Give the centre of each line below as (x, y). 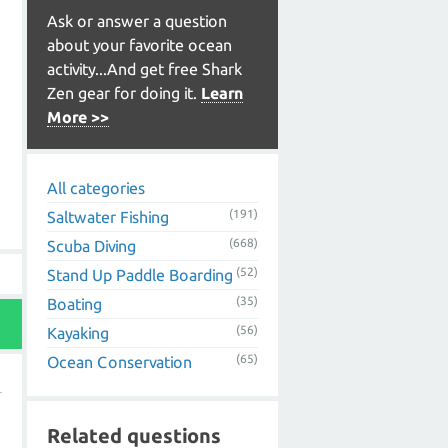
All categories (96, 188)
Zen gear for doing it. (124, 93)
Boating (74, 304)
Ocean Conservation (119, 362)
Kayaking (78, 333)
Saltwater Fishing (108, 217)
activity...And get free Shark (144, 69)
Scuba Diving (91, 246)
